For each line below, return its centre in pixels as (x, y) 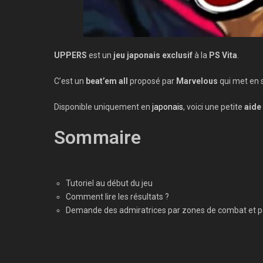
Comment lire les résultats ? (117, 197)
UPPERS (70, 55)
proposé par (152, 81)
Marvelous (197, 81)
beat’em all (107, 81)
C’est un (70, 81)
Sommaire (98, 137)
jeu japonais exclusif (153, 55)
